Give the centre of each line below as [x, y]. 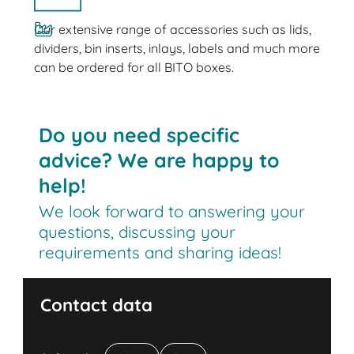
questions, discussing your [137, 232]
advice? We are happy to [160, 160]
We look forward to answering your [172, 211]
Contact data [97, 305]
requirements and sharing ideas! [160, 252]
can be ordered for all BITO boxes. [134, 67]
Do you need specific [139, 134]
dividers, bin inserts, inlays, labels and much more [177, 48]
